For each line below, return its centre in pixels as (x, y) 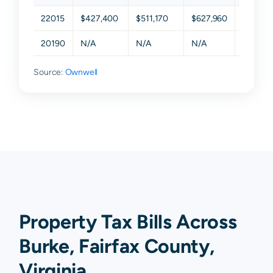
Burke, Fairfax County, (117, 246)
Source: (49, 72)
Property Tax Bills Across (128, 222)
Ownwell (81, 72)
